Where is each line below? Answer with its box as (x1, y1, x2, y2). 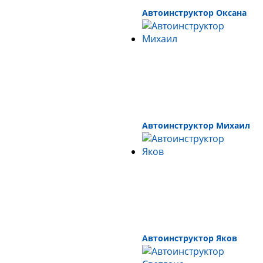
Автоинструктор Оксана (142, 7, 247, 19)
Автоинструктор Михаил (142, 120, 250, 131)
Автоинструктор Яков (142, 232, 237, 244)
